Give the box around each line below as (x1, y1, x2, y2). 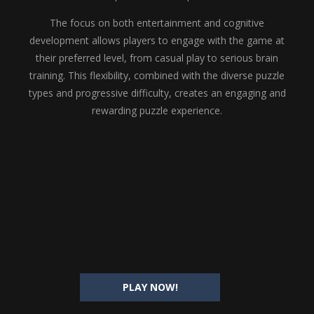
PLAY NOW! (122, 280, 178, 294)
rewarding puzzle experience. (92, 104, 222, 117)
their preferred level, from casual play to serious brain (36, 51, 278, 64)
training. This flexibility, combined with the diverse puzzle (29, 69, 285, 82)
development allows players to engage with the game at (29, 34, 285, 47)
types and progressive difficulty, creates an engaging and (28, 86, 286, 100)
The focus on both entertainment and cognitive (50, 16, 264, 29)
